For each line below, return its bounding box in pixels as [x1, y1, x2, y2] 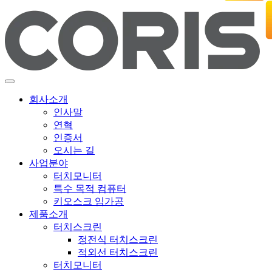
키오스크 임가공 [53, 196, 124, 207]
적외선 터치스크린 [78, 247, 158, 258]
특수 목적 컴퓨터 [53, 183, 126, 194]
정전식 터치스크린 [78, 234, 158, 245]
